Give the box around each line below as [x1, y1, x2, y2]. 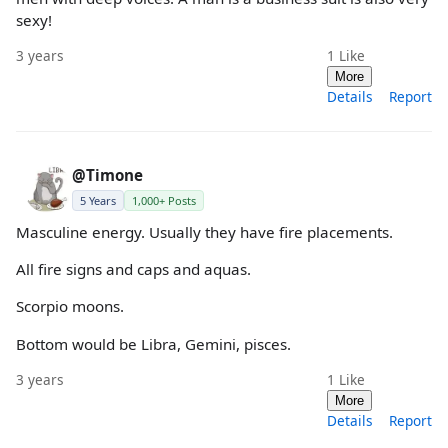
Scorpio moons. [16, 296, 124, 317]
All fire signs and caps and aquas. [16, 259, 251, 280]
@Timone [72, 165, 143, 185]
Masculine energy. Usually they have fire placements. [16, 222, 393, 242]
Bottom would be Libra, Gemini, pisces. [16, 333, 291, 354]
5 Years [80, 193, 116, 208]
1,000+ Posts [132, 193, 196, 208]
